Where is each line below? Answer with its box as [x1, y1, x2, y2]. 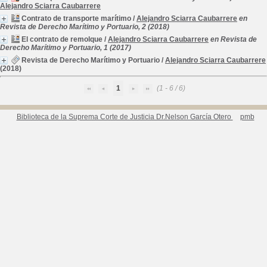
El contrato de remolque [21, 35, 103, 44]
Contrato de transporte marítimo [21, 14, 131, 23]
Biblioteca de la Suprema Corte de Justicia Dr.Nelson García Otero [16, 113, 233, 121]
